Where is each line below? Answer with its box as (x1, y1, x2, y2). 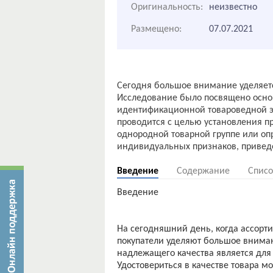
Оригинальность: (131, 2, 203, 12)
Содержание (177, 166, 230, 176)
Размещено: (131, 24, 182, 34)
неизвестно (209, 2, 257, 12)
